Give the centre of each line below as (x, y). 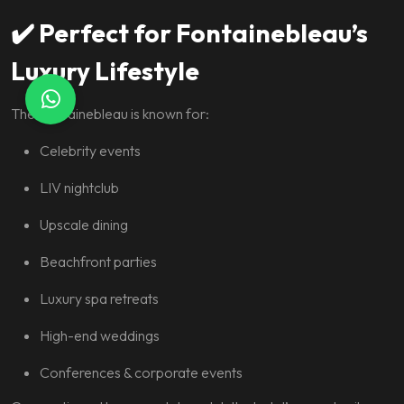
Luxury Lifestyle (105, 71)
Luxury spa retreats (99, 298)
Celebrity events (90, 151)
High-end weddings (100, 335)
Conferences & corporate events (141, 372)
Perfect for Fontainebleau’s (203, 33)
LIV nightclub (79, 188)
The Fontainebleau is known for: (110, 114)
